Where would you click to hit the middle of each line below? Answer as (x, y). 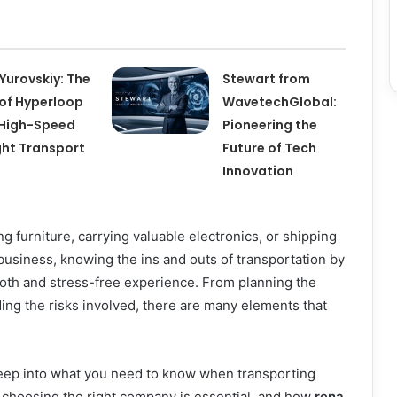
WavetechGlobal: (280, 102)
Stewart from (267, 79)
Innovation (258, 171)
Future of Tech (270, 148)
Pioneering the (270, 125)
